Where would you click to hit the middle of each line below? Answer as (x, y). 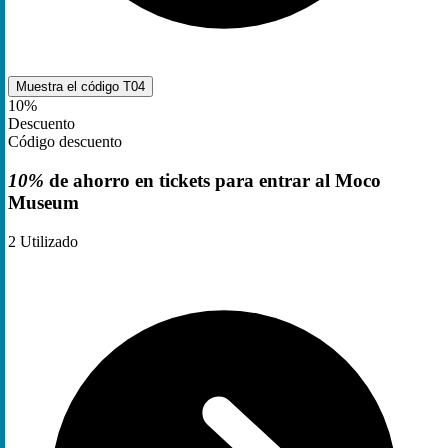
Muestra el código (69, 87)
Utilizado (47, 241)
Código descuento (65, 142)
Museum (43, 202)
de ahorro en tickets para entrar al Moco (212, 180)
